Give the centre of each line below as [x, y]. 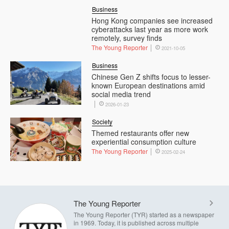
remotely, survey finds [127, 38]
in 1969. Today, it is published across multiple [136, 222]
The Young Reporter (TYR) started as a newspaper [144, 214]
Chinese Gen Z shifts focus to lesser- [151, 76]
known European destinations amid [148, 85]
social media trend [121, 94]
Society [102, 121]
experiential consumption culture [144, 141]
